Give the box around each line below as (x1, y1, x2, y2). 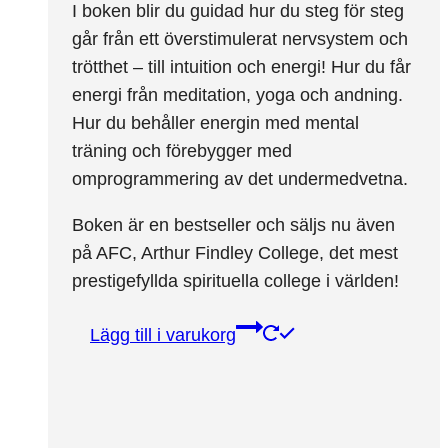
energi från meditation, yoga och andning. (72, 84, 403, 105)
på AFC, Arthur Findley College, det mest (72, 242, 398, 263)
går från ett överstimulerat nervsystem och (72, 28, 408, 49)
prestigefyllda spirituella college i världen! (72, 270, 399, 291)
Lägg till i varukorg (90, 324, 236, 345)
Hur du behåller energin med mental (72, 112, 359, 133)
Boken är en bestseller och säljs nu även (72, 214, 395, 235)
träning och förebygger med (72, 140, 292, 161)
